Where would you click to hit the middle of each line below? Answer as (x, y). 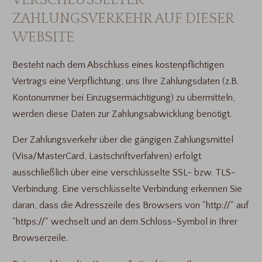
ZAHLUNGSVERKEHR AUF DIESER (123, 19)
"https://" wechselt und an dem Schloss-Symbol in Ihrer (125, 222)
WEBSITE (43, 37)
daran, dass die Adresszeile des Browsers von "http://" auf (130, 206)
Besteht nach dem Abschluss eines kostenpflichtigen (118, 65)
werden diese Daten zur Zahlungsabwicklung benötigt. (122, 114)
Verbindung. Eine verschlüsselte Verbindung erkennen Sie (127, 189)
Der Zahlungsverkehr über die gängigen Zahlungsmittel (123, 140)
